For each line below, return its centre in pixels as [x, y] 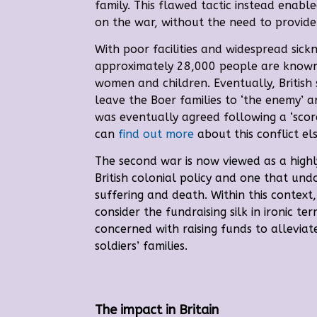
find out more [155, 134]
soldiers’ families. [142, 246]
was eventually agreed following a [193, 117]
